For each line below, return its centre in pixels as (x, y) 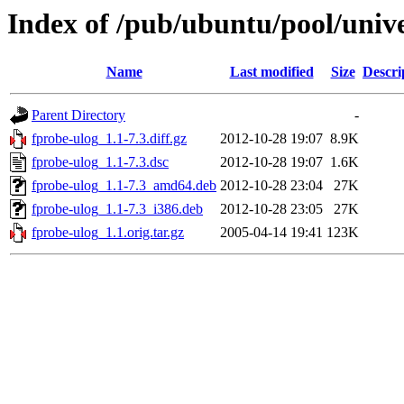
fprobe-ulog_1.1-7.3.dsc (100, 162)
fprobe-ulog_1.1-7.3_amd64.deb (124, 186)
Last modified (271, 72)
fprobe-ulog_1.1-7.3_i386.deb (117, 209)
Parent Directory (78, 115)
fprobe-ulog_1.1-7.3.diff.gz (109, 139)
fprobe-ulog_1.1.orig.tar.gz (108, 233)
